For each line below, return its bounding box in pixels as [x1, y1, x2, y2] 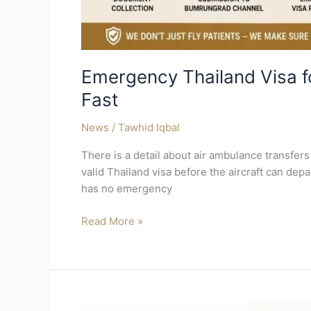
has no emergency [81, 182, 172, 196]
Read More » [81, 214, 143, 228]
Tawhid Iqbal [118, 121, 180, 135]
